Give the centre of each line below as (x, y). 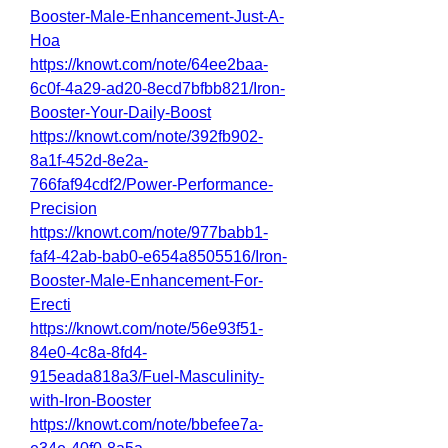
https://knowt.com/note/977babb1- (149, 232)
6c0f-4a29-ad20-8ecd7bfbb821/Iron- (157, 88)
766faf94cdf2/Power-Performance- (151, 184)
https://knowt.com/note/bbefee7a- (146, 424)
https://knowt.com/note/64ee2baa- (149, 64)
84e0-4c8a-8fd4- (88, 352)
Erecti (50, 304)
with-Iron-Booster (90, 400)
